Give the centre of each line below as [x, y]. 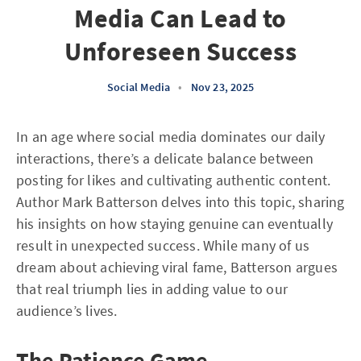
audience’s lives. [67, 311]
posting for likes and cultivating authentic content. [174, 180]
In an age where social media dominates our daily [171, 137]
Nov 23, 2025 [222, 87]
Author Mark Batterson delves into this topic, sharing [180, 202]
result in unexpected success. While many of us [163, 245]
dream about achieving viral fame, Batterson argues [177, 267]
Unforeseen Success [180, 52]
